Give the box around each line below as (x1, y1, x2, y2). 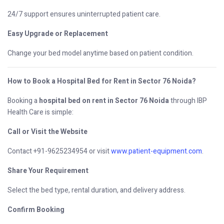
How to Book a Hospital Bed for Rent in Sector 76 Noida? (7, 75, 196, 86)
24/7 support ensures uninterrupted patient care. (7, 8, 160, 19)
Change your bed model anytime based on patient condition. (7, 47, 193, 58)
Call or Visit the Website (7, 126, 87, 137)
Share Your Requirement (7, 165, 88, 176)
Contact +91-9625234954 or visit (7, 145, 111, 156)
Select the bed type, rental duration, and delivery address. (7, 184, 185, 195)
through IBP (169, 95, 207, 106)
